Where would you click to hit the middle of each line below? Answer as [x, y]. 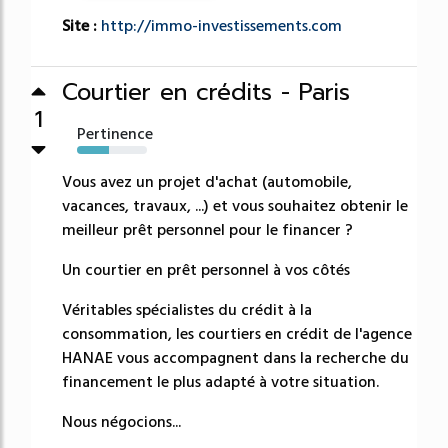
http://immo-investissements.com [221, 26]
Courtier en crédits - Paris [206, 93]
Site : [81, 26]
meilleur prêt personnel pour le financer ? [207, 230]
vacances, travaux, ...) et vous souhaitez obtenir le [235, 206]
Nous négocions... [121, 422]
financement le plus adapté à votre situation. [220, 382]
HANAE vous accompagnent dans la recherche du [235, 358]
